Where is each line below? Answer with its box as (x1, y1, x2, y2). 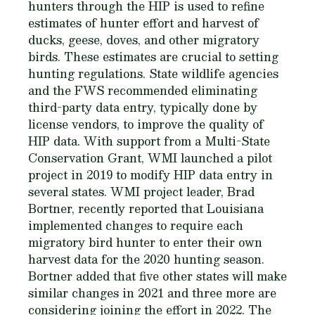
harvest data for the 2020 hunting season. (28, 250, 264, 269)
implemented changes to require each (28, 216, 243, 235)
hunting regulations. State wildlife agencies (28, 64, 278, 83)
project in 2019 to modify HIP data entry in (28, 165, 273, 184)
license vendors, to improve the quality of (28, 115, 264, 134)
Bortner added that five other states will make (28, 266, 287, 285)
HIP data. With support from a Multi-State (28, 131, 270, 150)
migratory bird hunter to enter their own (28, 233, 262, 252)
